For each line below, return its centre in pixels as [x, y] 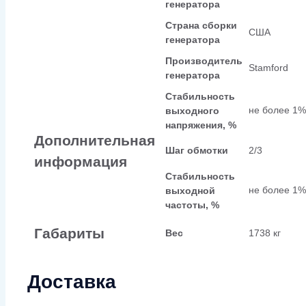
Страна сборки [201, 25]
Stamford [268, 68]
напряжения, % [201, 125]
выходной [190, 190]
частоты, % [192, 205]
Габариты [69, 233]
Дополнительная [95, 140]
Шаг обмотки [197, 150]
